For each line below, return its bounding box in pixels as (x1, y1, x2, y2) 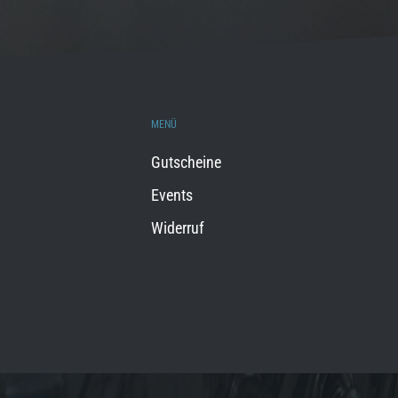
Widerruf (151, 219, 204, 237)
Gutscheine (151, 153, 221, 171)
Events (151, 186, 193, 204)
